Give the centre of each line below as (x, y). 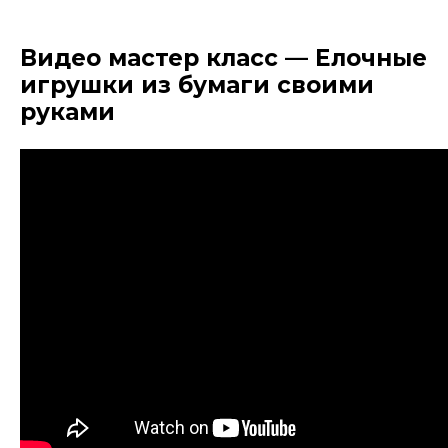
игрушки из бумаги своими (197, 84)
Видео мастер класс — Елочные (223, 57)
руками (67, 111)
